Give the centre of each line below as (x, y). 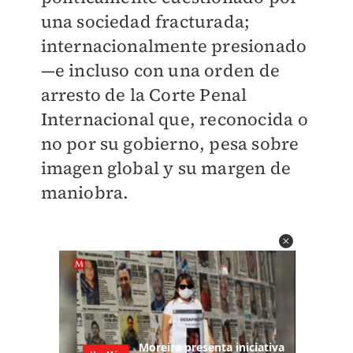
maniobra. (85, 192)
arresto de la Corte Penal (144, 95)
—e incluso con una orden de (160, 70)
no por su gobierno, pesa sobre (170, 143)
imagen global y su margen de (166, 168)
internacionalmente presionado (174, 46)
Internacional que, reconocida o (174, 119)
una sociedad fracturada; (145, 21)
